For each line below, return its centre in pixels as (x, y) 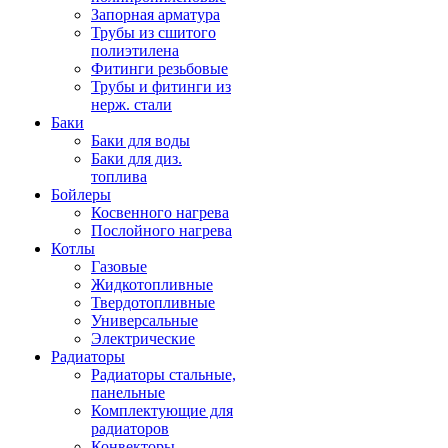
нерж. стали (131, 104)
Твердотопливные (153, 302)
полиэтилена (135, 50)
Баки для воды (140, 140)
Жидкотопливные (152, 284)
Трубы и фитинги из (161, 86)
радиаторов (130, 428)
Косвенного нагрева (160, 212)
